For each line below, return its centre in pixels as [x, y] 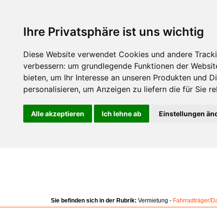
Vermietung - [155, 201]
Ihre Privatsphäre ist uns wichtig [114, 32]
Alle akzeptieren [58, 114]
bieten [35, 77]
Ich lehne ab [122, 114]
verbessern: [46, 66]
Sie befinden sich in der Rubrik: [94, 201]
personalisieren [51, 89]
